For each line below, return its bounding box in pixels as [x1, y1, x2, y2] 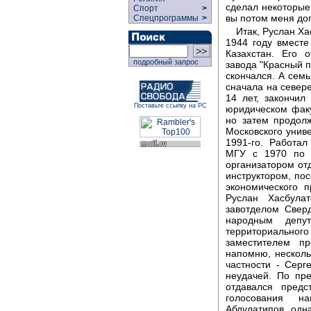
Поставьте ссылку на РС [133, 102, 207, 109]
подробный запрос [129, 58, 199, 66]
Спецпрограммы [129, 13, 201, 23]
